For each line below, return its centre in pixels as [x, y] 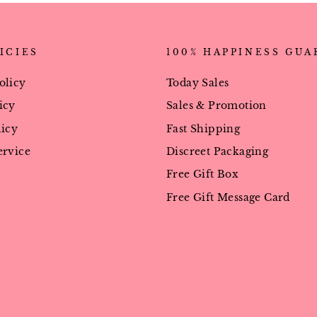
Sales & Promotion [217, 106]
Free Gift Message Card [228, 197]
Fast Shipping [203, 129]
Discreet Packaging [218, 151]
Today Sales [198, 83]
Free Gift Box [203, 175]
